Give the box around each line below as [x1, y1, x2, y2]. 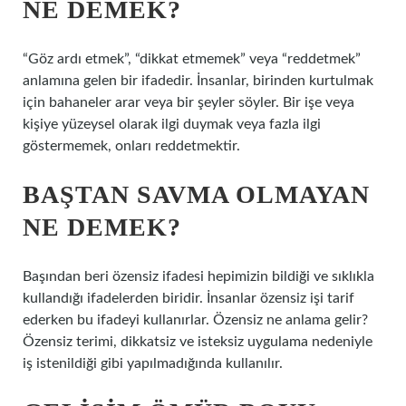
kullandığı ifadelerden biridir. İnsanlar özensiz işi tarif [23, 291, 354, 305]
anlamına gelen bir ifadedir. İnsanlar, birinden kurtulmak [23, 73, 373, 88]
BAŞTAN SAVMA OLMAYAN [23, 180, 370, 208]
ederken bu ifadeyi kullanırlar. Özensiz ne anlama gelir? [23, 313, 368, 327]
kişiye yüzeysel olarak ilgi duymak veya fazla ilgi [23, 117, 321, 131]
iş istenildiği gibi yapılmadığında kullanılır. [23, 356, 283, 371]
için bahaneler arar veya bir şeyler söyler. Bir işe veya [23, 95, 354, 110]
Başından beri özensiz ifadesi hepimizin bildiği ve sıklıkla [23, 269, 374, 284]
